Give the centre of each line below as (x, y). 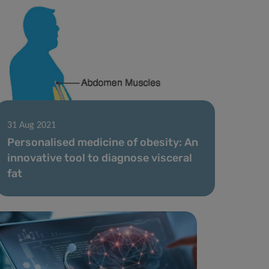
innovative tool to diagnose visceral (100, 158)
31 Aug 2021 (32, 125)
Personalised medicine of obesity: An (103, 142)
